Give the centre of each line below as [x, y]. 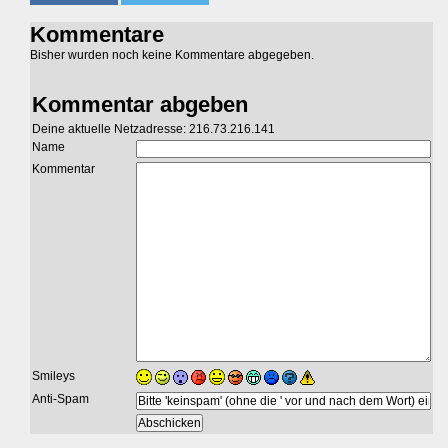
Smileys [53, 376]
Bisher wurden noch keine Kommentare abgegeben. [172, 55]
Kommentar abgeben [140, 104]
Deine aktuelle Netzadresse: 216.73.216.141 [153, 129]
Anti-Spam [60, 399]
